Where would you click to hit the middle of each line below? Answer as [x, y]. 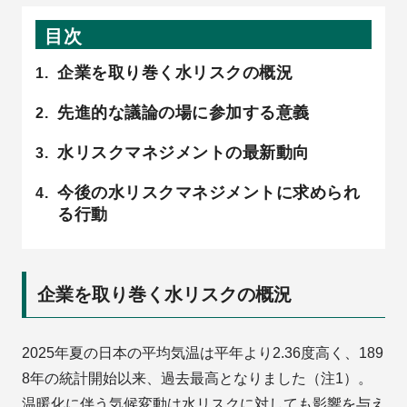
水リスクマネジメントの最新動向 [184, 153]
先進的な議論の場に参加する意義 [184, 113]
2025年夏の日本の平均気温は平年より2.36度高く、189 [203, 353]
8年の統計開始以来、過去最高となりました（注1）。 [197, 379]
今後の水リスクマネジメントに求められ [208, 193]
